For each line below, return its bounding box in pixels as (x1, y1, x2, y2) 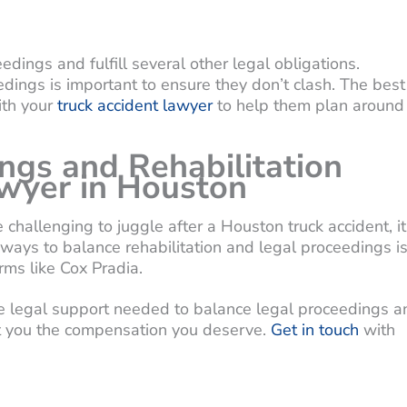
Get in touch (271, 318, 359, 341)
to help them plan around (213, 94, 404, 116)
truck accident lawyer (57, 94, 213, 116)
